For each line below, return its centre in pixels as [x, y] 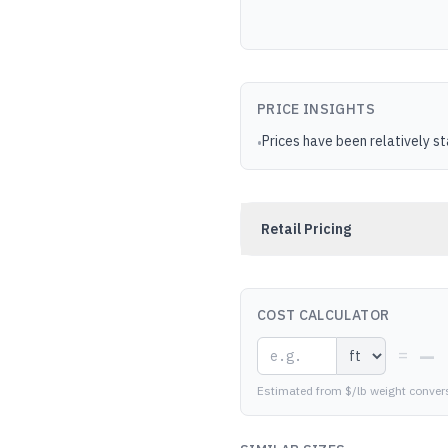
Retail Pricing [306, 229]
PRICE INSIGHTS [316, 109]
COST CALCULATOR [323, 315]
